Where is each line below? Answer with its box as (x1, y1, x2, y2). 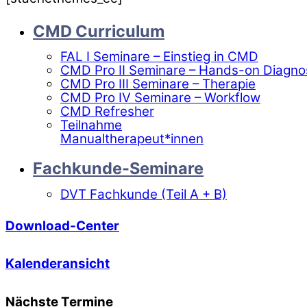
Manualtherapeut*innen (60, 131, 204, 147)
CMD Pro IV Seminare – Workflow (60, 90, 260, 106)
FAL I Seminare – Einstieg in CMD (60, 49, 258, 65)
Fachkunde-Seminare (33, 158, 204, 179)
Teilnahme (60, 117, 122, 134)
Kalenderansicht (5, 255, 110, 271)
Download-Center (5, 217, 119, 234)
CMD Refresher (60, 103, 154, 120)
